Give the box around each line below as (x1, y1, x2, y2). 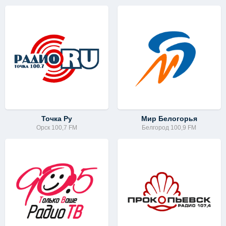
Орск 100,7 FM (36, 124, 78, 131)
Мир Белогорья (141, 114, 197, 123)
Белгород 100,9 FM (142, 124, 197, 131)
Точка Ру (41, 114, 73, 123)
